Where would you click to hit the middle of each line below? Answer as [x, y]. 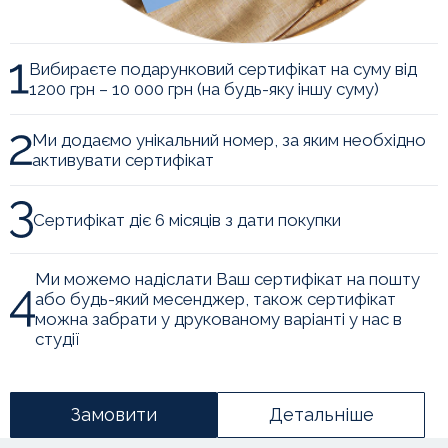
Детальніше [321, 415]
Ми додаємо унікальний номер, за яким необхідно [229, 140]
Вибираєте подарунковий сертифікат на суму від [223, 69]
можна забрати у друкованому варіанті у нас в [218, 319]
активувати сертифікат [123, 160]
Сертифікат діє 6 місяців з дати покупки [187, 219]
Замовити [113, 415]
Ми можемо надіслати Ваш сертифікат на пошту [227, 279]
